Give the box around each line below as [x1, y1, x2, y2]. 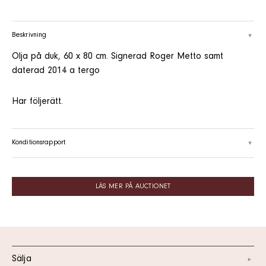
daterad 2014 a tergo [12, 66, 100, 76]
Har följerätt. [12, 97, 63, 107]
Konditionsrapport [12, 139, 66, 147]
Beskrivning [12, 31, 47, 39]
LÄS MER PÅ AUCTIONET [95, 183, 171, 191]
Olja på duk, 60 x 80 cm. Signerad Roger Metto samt [12, 52, 223, 62]
